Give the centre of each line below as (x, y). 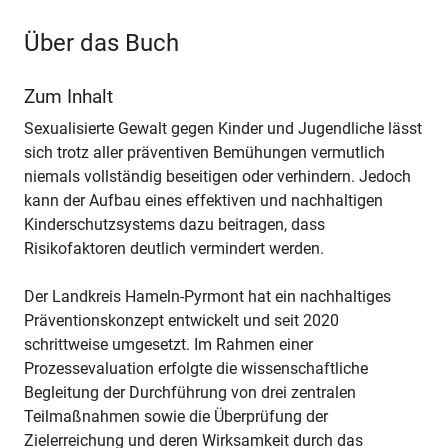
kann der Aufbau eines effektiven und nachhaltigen (203, 200)
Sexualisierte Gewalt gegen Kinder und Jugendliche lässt (223, 128)
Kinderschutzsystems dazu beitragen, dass (174, 224)
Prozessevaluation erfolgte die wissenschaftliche (196, 368)
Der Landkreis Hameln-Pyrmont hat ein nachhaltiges (207, 296)
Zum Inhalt (68, 96)
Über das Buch (101, 43)
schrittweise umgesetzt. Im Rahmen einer (168, 344)
